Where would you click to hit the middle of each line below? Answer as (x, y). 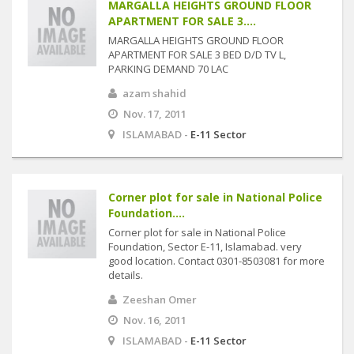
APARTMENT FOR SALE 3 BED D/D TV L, (197, 55)
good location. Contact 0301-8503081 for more (217, 261)
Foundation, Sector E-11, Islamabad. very (205, 247)
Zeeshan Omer (160, 299)
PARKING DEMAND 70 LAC (168, 69)
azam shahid (154, 93)
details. (126, 275)
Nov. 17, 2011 (155, 114)
